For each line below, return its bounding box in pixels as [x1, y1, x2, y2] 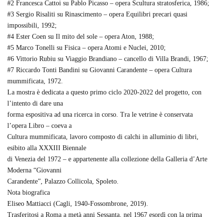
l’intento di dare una [7, 100, 63, 107]
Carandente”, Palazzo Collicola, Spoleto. [7, 178, 119, 185]
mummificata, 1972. [7, 77, 63, 85]
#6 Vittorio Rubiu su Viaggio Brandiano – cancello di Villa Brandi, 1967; [7, 55, 208, 62]
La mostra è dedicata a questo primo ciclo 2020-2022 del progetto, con [7, 89, 201, 96]
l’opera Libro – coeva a [7, 122, 72, 129]
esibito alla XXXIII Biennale [7, 144, 86, 152]
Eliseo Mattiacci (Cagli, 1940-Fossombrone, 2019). [7, 200, 148, 207]
